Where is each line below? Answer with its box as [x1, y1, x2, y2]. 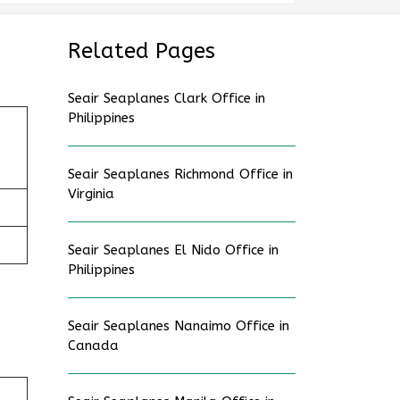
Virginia [68, 186, 114, 202]
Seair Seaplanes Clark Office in [68, 90, 265, 106]
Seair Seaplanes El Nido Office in [68, 242, 279, 258]
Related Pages [68, 38, 215, 63]
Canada [68, 337, 119, 354]
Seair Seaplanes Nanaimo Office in [68, 318, 289, 334]
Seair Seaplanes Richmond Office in [68, 166, 293, 182]
